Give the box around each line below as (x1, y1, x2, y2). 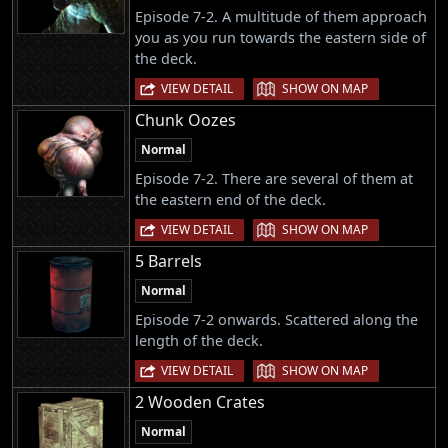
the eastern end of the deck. (135, 189, 326, 209)
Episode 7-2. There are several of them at (135, 168, 413, 188)
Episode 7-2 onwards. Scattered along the (135, 310, 418, 330)
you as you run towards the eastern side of (135, 27, 426, 47)
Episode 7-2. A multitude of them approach (135, 6, 427, 26)
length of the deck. (135, 331, 263, 351)
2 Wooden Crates (135, 391, 265, 414)
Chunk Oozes (135, 108, 236, 131)
